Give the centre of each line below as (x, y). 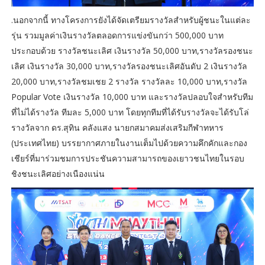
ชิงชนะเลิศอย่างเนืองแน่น (58, 173)
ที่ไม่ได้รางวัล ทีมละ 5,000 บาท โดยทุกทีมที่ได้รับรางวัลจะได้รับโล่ (130, 112)
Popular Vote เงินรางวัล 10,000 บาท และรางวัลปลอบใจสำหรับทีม (132, 96)
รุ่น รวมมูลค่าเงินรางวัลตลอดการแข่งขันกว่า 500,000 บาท (117, 35)
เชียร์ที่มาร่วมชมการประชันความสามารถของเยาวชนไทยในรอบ (127, 158)
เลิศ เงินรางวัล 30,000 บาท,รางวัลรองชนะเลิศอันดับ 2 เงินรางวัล (129, 66)
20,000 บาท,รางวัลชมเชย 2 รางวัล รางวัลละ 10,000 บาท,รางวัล (129, 81)
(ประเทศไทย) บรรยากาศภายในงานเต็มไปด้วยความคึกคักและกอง (129, 143)
